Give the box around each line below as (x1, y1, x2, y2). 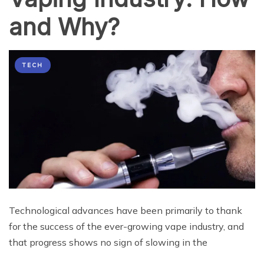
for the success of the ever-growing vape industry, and (9, 220, 244, 232)
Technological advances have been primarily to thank (9, 204, 242, 216)
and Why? (9, 12, 120, 41)
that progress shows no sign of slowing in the (9, 236, 207, 248)
